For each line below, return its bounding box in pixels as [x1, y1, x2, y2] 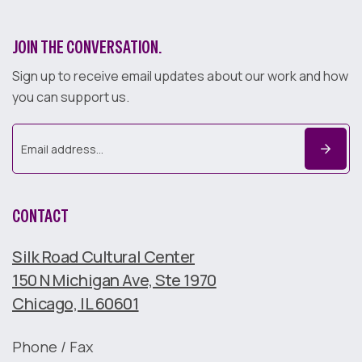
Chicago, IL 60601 [12, 292, 139, 314]
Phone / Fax [12, 336, 93, 356]
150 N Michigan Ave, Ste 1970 [12, 268, 217, 291]
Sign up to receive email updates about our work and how [12, 66, 348, 85]
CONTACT [12, 204, 69, 227]
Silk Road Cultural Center [12, 245, 195, 267]
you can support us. [12, 87, 129, 106]
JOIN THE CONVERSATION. [12, 35, 162, 58]
